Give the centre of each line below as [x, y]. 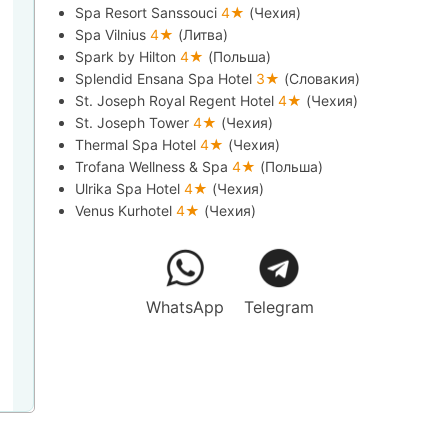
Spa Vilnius [113, 34]
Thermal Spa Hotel [138, 144]
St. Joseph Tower [134, 122]
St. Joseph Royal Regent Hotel [177, 100]
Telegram [278, 307]
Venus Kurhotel [126, 210]
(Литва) [203, 34]
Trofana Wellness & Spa [154, 166]
